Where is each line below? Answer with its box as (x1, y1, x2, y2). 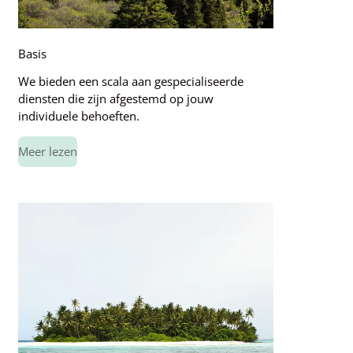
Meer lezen (17, 143, 77, 160)
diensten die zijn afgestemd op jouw (17, 90, 214, 106)
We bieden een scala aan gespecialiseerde (17, 72, 243, 89)
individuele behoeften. (17, 107, 139, 124)
